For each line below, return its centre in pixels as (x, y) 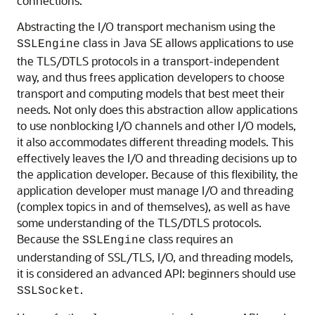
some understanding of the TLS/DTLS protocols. (139, 223)
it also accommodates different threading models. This (155, 142)
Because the (50, 239)
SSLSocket (49, 291)
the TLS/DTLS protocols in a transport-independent (148, 61)
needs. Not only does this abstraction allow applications (157, 110)
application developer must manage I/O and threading (155, 191)
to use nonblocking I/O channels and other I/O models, (156, 126)
